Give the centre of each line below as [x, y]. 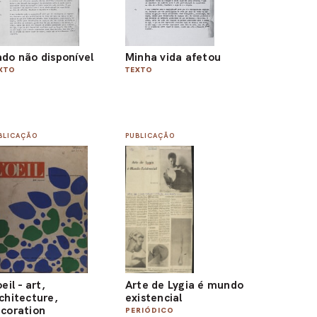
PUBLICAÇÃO [150, 135]
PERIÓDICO [149, 310]
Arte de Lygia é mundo [184, 284]
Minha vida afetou [173, 57]
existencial [154, 297]
